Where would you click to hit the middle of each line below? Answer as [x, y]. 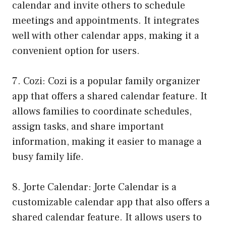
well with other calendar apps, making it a [106, 36]
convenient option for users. [76, 51]
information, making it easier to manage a [107, 142]
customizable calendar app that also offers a [111, 203]
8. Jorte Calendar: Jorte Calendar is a [94, 187]
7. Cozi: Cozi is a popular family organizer [106, 81]
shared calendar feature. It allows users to [107, 218]
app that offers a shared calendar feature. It [110, 97]
